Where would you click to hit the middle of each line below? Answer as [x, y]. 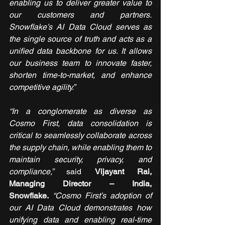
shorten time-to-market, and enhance [80, 75]
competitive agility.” [42, 87]
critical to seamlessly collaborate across [80, 135]
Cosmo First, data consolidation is [80, 123]
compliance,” [38, 171]
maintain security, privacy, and [80, 159]
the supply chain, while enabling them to [80, 147]
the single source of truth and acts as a [80, 39]
